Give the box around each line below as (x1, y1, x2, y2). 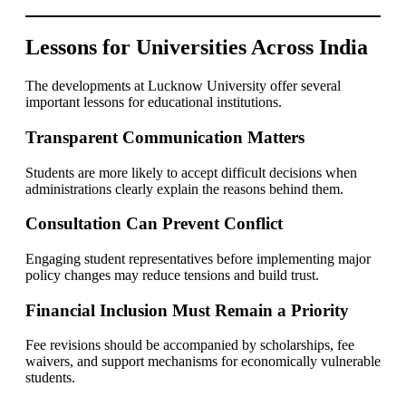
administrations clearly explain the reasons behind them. (25, 180, 343, 197)
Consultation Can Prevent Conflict (25, 214, 283, 234)
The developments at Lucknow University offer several (25, 78, 341, 94)
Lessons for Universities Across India (25, 35, 368, 60)
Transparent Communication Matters (25, 127, 304, 147)
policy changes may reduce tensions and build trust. (25, 266, 319, 283)
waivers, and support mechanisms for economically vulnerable (25, 353, 381, 370)
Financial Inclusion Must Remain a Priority (25, 300, 349, 320)
